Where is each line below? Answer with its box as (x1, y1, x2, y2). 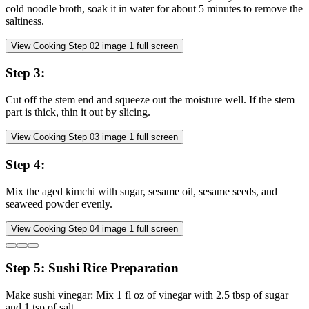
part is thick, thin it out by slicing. (6, 106, 150, 119)
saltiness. (6, 14, 44, 27)
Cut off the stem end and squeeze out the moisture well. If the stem (6, 94, 295, 106)
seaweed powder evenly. (6, 197, 112, 210)
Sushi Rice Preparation (48, 261, 179, 276)
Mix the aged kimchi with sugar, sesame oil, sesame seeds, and (6, 185, 277, 197)
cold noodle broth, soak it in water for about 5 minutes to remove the (6, 2, 303, 14)
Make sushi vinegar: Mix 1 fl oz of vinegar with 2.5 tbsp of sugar (6, 289, 288, 301)
